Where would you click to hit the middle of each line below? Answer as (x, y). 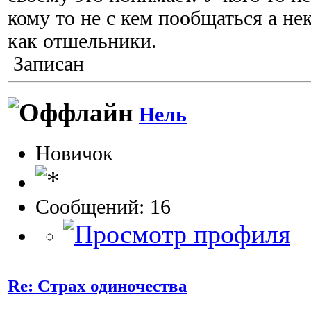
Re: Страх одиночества (98, 285)
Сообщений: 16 (103, 207)
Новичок (74, 154)
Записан (46, 64)
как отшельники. (82, 41)
